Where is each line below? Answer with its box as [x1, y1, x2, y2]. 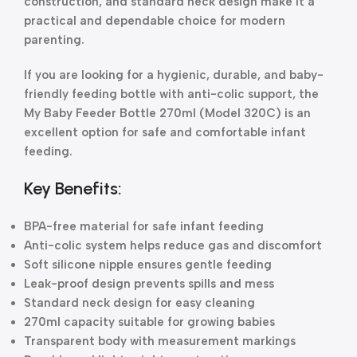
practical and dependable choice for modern [24, 14, 285, 28]
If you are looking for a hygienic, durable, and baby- [24, 68, 324, 82]
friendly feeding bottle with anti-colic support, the [24, 87, 319, 101]
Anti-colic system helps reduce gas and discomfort [24, 238, 322, 253]
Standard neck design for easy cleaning [24, 296, 255, 310]
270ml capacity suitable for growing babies [24, 315, 275, 329]
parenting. [24, 33, 84, 47]
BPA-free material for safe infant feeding [24, 219, 264, 233]
